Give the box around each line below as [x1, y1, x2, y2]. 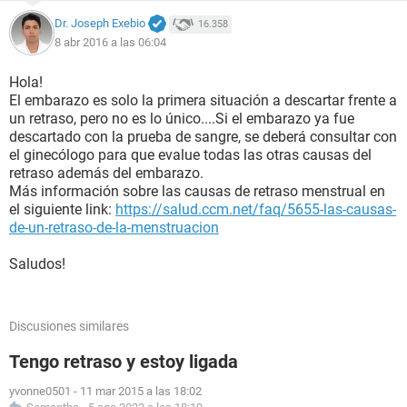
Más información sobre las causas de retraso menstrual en [9, 183, 385, 200]
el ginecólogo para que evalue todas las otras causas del [9, 146, 372, 164]
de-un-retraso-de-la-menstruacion [9, 219, 219, 236]
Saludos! [9, 255, 65, 273]
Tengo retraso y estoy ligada [9, 351, 238, 372]
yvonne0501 [9, 384, 71, 398]
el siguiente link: [9, 201, 115, 218]
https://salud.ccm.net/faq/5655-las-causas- [115, 201, 396, 218]
